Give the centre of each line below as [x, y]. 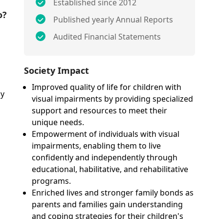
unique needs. [58, 122]
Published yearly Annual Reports [113, 20]
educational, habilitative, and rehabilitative [110, 169]
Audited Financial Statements [107, 37]
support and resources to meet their [100, 110]
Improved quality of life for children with [107, 87]
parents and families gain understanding [108, 204]
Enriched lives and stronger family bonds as [113, 193]
